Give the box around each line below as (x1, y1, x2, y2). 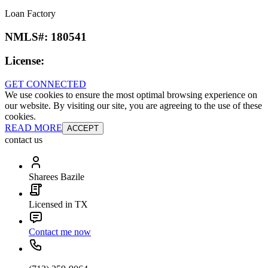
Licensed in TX (29, 199, 88, 210)
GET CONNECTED (5, 79, 86, 90)
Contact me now (29, 227, 91, 237)
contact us (5, 135, 42, 145)
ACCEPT (67, 124, 99, 133)
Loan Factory (5, 8, 56, 19)
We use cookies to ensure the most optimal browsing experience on (5, 90, 257, 100)
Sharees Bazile (29, 172, 84, 182)
